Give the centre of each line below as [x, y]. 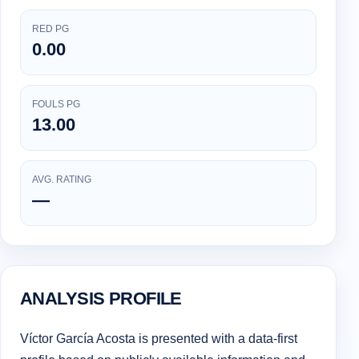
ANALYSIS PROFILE [101, 299]
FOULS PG [56, 105]
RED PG [50, 29]
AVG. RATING [62, 180]
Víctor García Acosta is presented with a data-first [159, 338]
